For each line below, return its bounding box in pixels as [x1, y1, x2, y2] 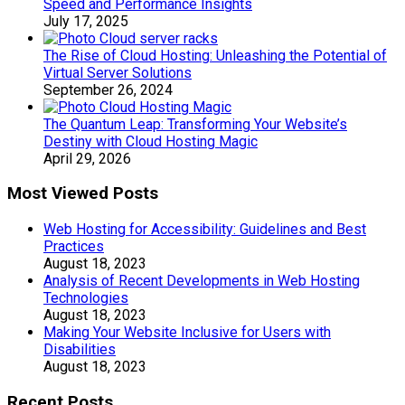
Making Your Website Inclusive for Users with [43, 324, 331, 342]
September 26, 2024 [43, 80, 173, 99]
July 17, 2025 [43, 12, 128, 30]
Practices [43, 238, 104, 256]
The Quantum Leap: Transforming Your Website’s [43, 115, 347, 133]
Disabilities [43, 341, 116, 359]
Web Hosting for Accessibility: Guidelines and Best [43, 221, 366, 239]
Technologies [43, 289, 128, 307]
